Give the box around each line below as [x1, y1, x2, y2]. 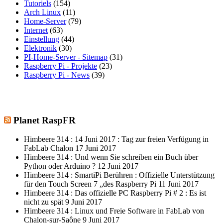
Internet [24, 26, 48, 34]
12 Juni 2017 [98, 162, 138, 171]
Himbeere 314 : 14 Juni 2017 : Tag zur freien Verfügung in [24, 135, 209, 144]
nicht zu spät [24, 198, 65, 207]
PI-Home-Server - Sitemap [24, 53, 108, 61]
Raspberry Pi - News [24, 71, 90, 79]
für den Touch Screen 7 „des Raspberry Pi [24, 180, 158, 189]
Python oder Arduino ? [24, 162, 98, 171]
